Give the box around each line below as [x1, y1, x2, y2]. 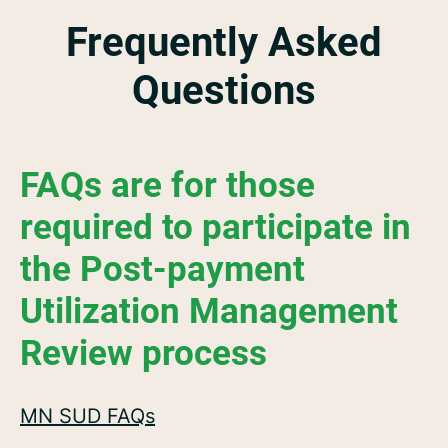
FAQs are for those [20, 165, 315, 206]
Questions [132, 67, 316, 114]
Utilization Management [20, 291, 398, 332]
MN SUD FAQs [20, 404, 155, 428]
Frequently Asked [66, 19, 382, 66]
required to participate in [20, 207, 411, 248]
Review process [20, 333, 267, 374]
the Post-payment [20, 249, 305, 290]
